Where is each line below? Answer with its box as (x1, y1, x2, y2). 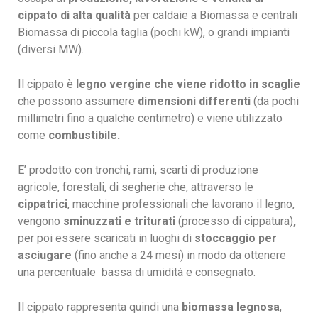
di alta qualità (57, 9, 131, 22)
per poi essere (18, 231, 94, 245)
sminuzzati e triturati (63, 214, 178, 228)
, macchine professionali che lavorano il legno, (67, 197, 295, 211)
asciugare (18, 248, 75, 262)
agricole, (18, 180, 62, 194)
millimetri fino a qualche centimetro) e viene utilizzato (18, 111, 283, 125)
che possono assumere (18, 94, 138, 108)
